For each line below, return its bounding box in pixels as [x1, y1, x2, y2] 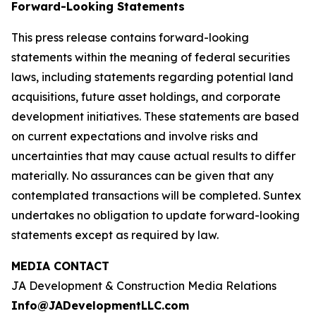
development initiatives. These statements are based [11, 109, 299, 123]
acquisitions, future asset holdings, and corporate [11, 90, 281, 104]
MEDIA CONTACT [11, 259, 109, 273]
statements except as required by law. [11, 228, 219, 242]
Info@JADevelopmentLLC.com [11, 298, 189, 312]
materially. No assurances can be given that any [11, 169, 274, 183]
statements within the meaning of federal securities [11, 50, 290, 64]
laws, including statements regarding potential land [11, 70, 293, 84]
